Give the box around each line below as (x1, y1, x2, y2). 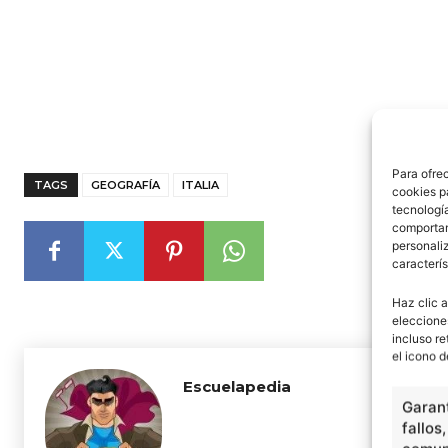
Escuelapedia (183, 377, 291, 396)
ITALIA (182, 178, 219, 192)
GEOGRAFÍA (91, 178, 160, 192)
